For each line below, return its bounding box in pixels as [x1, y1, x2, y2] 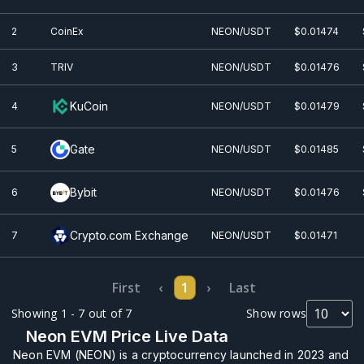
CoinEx [50, 24, 84, 37]
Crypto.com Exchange [70, 227, 188, 242]
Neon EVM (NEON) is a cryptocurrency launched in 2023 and [13, 347, 349, 362]
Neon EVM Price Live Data [26, 326, 228, 346]
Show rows [246, 305, 306, 321]
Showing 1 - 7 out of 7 [11, 305, 132, 321]
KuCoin [70, 98, 108, 113]
